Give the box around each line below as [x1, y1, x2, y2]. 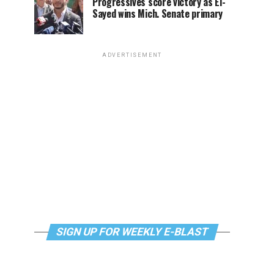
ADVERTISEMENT [102, 52, 163, 58]
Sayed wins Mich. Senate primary [92, 6, 223, 21]
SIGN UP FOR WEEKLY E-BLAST [54, 226, 210, 238]
